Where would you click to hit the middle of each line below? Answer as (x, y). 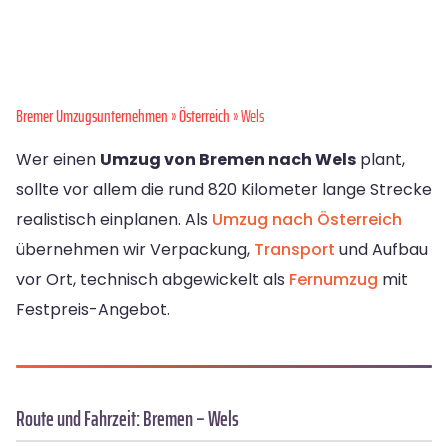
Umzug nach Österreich (307, 220)
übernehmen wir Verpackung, (135, 250)
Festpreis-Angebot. (93, 310)
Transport (294, 250)
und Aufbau (381, 250)
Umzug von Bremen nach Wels (228, 160)
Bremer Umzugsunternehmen (92, 116)
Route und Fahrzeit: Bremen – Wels (127, 419)
